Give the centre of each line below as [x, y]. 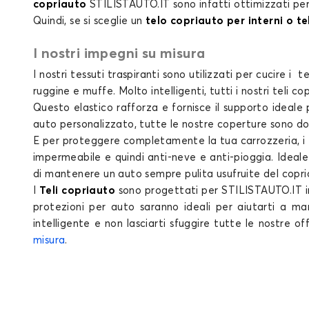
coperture [242, 125]
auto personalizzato [84, 125]
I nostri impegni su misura [119, 54]
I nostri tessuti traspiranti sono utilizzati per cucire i [166, 75]
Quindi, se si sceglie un [89, 21]
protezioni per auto [84, 208]
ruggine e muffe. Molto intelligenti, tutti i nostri [153, 92]
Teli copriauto [77, 191]
